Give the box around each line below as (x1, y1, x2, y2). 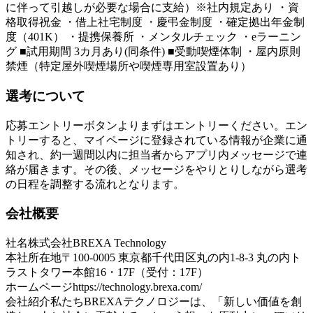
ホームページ (6, 281, 73, 293)
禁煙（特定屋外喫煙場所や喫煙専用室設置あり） (6, 60, 252, 73)
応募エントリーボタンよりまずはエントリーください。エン (6, 119, 307, 131)
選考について (6, 89, 85, 104)
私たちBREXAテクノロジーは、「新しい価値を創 (50, 296, 302, 308)
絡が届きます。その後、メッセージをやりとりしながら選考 (6, 163, 307, 175)
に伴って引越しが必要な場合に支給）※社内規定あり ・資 (6, 1, 299, 14)
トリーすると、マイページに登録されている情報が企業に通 (6, 133, 307, 146)
